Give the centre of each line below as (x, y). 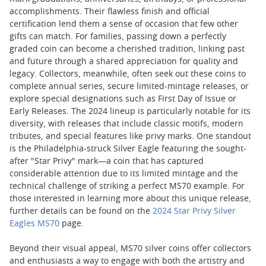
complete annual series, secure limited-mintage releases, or (129, 87)
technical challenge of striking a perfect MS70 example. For (127, 186)
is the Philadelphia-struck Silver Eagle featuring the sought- (128, 149)
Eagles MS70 (34, 224)
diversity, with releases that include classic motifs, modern (126, 124)
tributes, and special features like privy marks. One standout (130, 137)
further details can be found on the (81, 211)
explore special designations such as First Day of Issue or (123, 99)
